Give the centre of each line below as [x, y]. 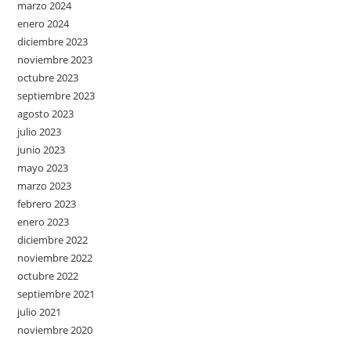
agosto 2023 [46, 114]
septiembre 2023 [56, 96]
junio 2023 [42, 150]
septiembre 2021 [56, 294]
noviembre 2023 [55, 60]
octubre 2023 [48, 78]
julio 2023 [40, 132]
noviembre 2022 [55, 258]
